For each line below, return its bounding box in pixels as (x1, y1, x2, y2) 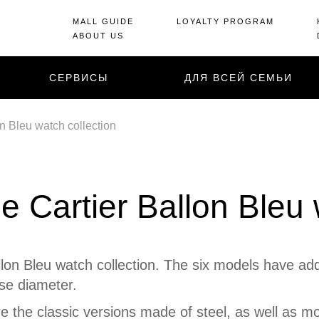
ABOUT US (73, 31, 124, 40)
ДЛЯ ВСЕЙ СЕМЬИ (184, 72, 293, 83)
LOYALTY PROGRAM (177, 16, 274, 26)
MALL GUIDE (73, 16, 134, 26)
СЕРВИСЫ (49, 72, 108, 83)
